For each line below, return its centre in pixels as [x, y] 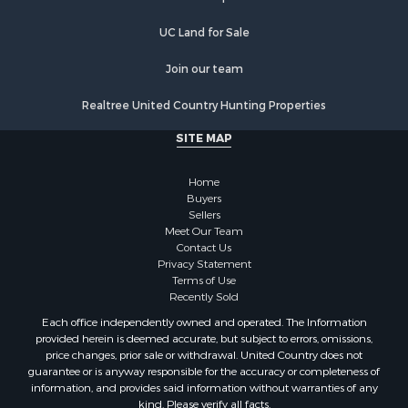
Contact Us [204, 247]
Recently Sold [204, 296]
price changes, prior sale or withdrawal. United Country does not [204, 355]
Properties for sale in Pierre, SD [124, 25]
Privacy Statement [204, 264]
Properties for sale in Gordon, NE [130, 47]
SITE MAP [204, 138]
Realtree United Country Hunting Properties [204, 105]
